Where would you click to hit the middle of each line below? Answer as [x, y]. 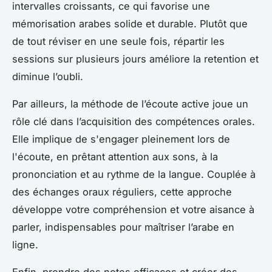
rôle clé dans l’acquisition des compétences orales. [134, 122]
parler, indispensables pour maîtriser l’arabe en [123, 227]
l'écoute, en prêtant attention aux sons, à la [115, 157]
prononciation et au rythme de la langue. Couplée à [134, 175]
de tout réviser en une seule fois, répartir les [118, 42]
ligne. [25, 245]
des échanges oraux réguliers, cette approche [122, 192]
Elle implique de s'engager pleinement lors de [121, 139]
